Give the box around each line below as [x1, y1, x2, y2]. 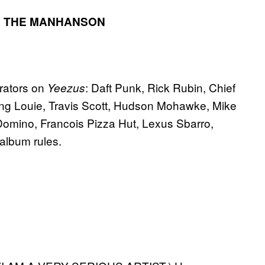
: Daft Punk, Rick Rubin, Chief [85, 79, 235, 96]
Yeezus [47, 80, 85, 96]
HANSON [56, 14, 105, 30]
